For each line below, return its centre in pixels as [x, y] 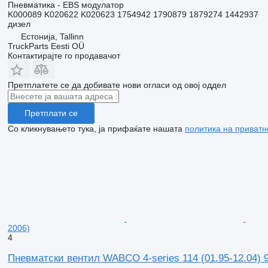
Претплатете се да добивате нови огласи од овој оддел [117, 85]
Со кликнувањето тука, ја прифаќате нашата [96, 128]
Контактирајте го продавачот [64, 55]
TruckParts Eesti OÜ [46, 46]
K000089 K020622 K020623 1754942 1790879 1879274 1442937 [133, 14]
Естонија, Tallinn [52, 36]
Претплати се [51, 113]
